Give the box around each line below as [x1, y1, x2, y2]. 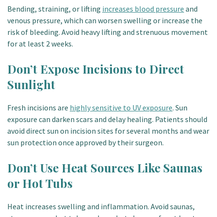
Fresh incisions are [7, 103, 70, 112]
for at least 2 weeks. [7, 39, 75, 48]
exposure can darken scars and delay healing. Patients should [7, 114, 207, 124]
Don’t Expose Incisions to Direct [7, 61, 184, 77]
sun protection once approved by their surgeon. [7, 138, 164, 147]
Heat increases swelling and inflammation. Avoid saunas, [7, 201, 195, 211]
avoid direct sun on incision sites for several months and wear [7, 126, 209, 136]
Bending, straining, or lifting [7, 4, 102, 14]
